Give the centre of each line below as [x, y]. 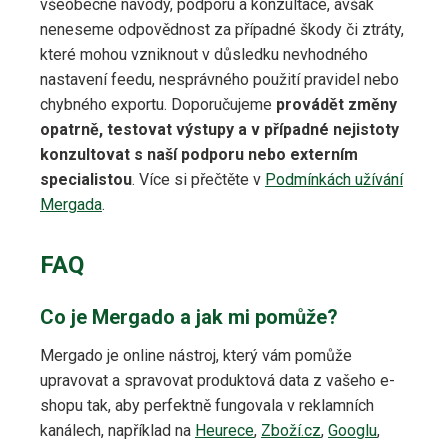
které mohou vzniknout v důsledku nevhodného [204, 55]
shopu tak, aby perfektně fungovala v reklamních [207, 406]
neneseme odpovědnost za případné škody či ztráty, [222, 30]
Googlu [352, 431]
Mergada [71, 205]
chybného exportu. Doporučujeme [158, 105]
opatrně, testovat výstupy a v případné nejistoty [219, 130]
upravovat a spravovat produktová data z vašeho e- [217, 381]
